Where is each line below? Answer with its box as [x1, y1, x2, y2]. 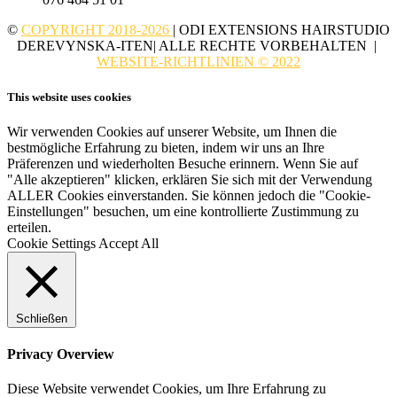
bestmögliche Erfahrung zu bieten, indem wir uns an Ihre [7, 139, 324, 155]
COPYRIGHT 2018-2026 [21, 22, 173, 38]
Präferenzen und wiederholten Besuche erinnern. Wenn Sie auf [7, 155, 358, 171]
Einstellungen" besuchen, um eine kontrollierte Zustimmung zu [7, 203, 359, 219]
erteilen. [7, 219, 51, 235]
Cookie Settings [7, 235, 96, 251]
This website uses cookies [7, 90, 131, 104]
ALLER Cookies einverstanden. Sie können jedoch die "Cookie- [7, 187, 370, 203]
